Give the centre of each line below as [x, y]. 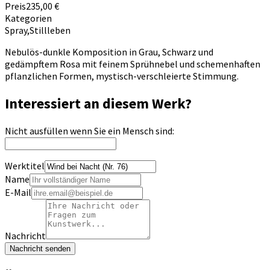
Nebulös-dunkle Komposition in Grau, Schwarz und [109, 52]
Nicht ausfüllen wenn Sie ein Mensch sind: [89, 130]
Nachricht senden [40, 248]
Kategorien [28, 18]
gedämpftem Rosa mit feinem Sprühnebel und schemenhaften [133, 64]
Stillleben [50, 30]
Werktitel [25, 165]
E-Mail [18, 192]
